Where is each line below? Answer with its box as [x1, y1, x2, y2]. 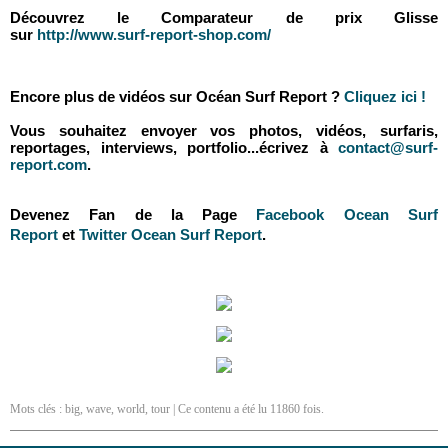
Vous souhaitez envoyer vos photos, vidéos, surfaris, [10, 122, 438, 139]
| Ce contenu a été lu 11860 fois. [170, 402, 324, 416]
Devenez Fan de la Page [10, 206, 257, 223]
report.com [10, 156, 87, 173]
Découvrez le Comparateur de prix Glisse [10, 9, 438, 26]
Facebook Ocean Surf [256, 206, 439, 223]
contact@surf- [338, 139, 438, 156]
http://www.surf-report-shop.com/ [37, 26, 271, 43]
